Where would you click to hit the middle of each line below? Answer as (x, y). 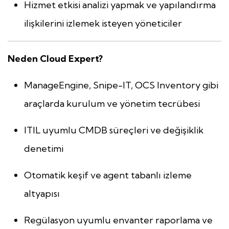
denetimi (44, 149)
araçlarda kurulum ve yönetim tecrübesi (112, 104)
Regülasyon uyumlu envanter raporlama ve (118, 220)
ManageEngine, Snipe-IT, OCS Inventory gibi (121, 85)
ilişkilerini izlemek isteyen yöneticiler (103, 24)
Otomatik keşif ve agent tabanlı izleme (108, 175)
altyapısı (42, 194)
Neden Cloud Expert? (55, 59)
